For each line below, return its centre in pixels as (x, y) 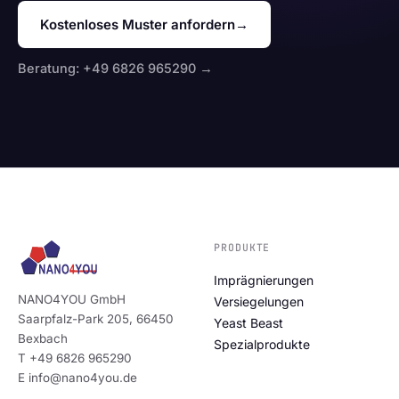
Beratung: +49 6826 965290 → (115, 68)
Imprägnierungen (264, 280)
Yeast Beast (248, 322)
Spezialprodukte (262, 344)
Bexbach (43, 338)
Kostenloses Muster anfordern (138, 24)
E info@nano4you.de (77, 377)
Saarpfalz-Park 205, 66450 (96, 318)
